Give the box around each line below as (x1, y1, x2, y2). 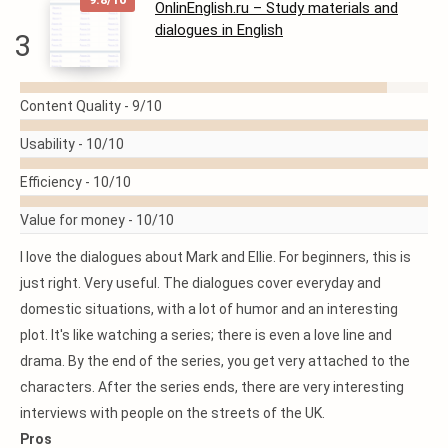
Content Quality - (20, 98, 132, 114)
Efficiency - (20, 174, 93, 190)
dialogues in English (155, 21, 283, 39)
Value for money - (20, 212, 136, 228)
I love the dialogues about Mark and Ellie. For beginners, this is (20, 249, 411, 265)
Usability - (20, 136, 86, 152)
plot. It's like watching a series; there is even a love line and (20, 327, 392, 343)
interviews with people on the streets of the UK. (20, 405, 325, 421)
